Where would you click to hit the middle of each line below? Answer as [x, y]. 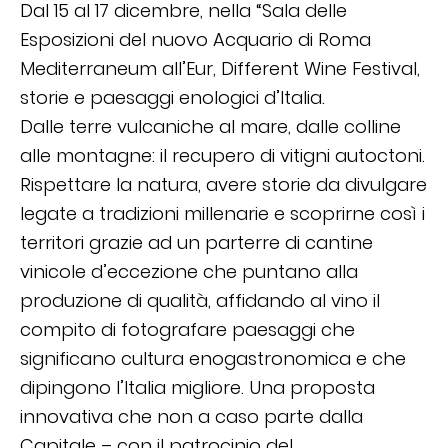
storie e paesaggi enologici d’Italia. [172, 98]
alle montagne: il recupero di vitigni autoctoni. [222, 156]
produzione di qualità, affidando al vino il [200, 301]
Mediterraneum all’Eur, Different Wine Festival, [220, 69]
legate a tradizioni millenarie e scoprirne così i [222, 214]
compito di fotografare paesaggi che [187, 330]
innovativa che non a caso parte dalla [191, 417]
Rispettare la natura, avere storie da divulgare [223, 185]
